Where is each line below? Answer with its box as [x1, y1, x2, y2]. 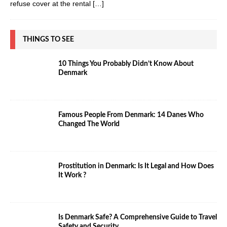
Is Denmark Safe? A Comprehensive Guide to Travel [58, 214, 217, 221]
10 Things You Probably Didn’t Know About [58, 60, 194, 68]
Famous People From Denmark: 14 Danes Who [58, 111, 204, 119]
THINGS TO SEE [23, 36, 74, 44]
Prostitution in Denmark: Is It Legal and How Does [58, 163, 214, 170]
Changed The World [58, 121, 120, 128]
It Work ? [58, 172, 86, 179]
